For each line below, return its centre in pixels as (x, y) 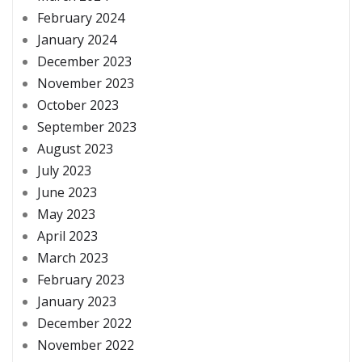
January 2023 (77, 301)
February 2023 (81, 279)
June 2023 (67, 192)
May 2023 (66, 214)
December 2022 (84, 323)
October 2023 (78, 105)
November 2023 (86, 83)
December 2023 (84, 61)
